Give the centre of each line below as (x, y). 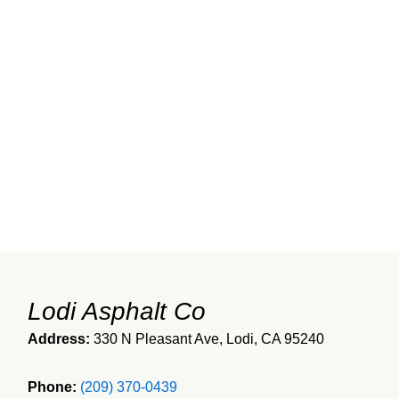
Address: (58, 339)
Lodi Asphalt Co (116, 311)
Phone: (52, 387)
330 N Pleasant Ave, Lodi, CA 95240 (208, 339)
